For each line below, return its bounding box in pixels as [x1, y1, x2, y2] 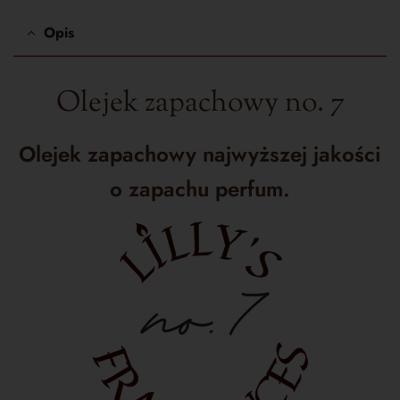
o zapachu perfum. [110, 172, 290, 204]
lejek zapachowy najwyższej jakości [36, 137, 381, 170]
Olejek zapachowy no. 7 [55, 83, 345, 125]
